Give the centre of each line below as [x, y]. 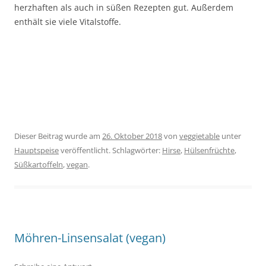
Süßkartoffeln [39, 165]
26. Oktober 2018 [132, 136]
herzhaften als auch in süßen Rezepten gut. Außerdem [124, 8]
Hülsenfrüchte [209, 151]
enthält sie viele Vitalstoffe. [68, 22]
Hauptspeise [37, 151]
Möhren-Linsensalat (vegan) [90, 238]
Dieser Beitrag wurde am [58, 136]
